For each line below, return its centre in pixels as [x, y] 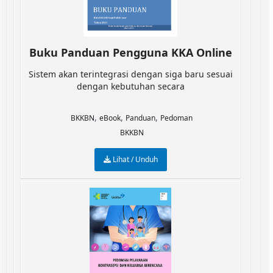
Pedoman [176, 118]
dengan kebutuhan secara [130, 86]
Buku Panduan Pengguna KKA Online [130, 52]
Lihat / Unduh [134, 159]
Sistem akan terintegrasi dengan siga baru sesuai [130, 74]
